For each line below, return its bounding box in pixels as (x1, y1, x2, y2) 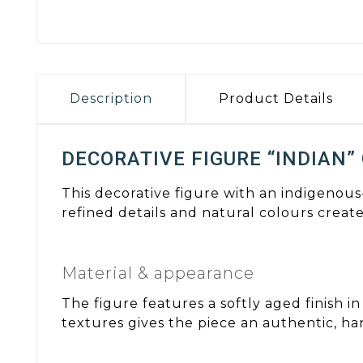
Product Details (219, 91, 333, 107)
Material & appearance (62, 263, 254, 283)
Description (70, 91, 152, 107)
